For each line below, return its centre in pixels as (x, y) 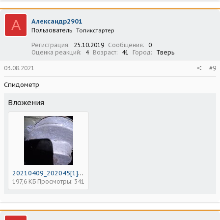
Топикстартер (95, 31)
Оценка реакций (56, 53)
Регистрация (50, 45)
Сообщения (125, 45)
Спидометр (22, 85)
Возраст (105, 53)
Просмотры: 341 (61, 182)
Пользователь (52, 30)
